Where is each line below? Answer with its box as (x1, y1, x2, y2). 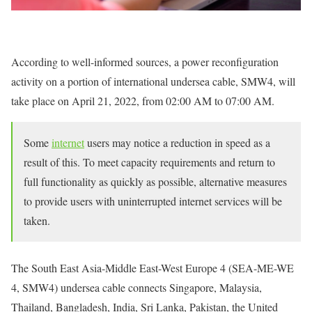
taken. (24, 212, 50, 228)
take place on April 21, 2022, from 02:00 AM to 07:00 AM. (11, 93, 274, 108)
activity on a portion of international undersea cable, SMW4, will (11, 73, 295, 88)
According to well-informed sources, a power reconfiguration (11, 54, 279, 69)
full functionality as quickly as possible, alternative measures (24, 173, 287, 189)
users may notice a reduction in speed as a (84, 134, 270, 150)
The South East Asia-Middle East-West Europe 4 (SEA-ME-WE (11, 260, 294, 275)
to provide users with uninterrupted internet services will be (24, 193, 282, 208)
